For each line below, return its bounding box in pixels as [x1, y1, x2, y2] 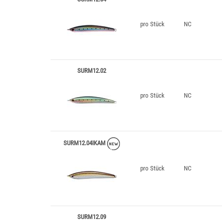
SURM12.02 [77, 67, 106, 74]
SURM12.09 [77, 213, 106, 221]
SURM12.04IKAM [63, 139, 107, 147]
